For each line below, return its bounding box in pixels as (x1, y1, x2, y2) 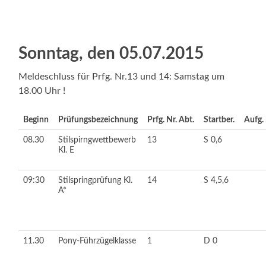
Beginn (23, 115, 49, 124)
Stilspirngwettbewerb (58, 135, 137, 144)
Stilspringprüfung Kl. (58, 175, 133, 185)
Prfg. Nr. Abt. (147, 115, 195, 124)
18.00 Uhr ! (18, 85, 66, 96)
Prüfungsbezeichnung (58, 115, 138, 124)
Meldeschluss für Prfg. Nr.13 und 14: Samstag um (18, 71, 225, 81)
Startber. (204, 115, 235, 124)
